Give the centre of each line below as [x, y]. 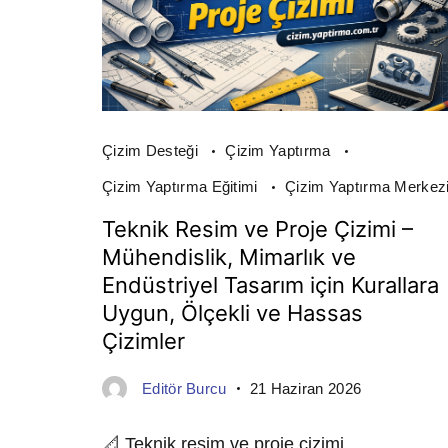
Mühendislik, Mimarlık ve [229, 256]
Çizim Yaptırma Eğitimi [182, 186]
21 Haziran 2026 [305, 388]
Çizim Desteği [152, 150]
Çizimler [143, 340]
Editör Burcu [184, 388]
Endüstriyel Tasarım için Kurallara [270, 284]
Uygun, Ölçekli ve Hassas [232, 312]
